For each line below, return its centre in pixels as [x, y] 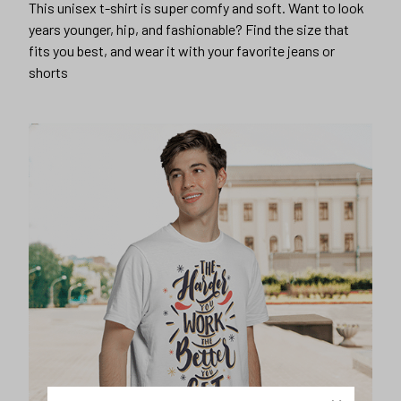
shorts [48, 73]
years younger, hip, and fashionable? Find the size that [189, 30]
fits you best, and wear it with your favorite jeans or [182, 51]
